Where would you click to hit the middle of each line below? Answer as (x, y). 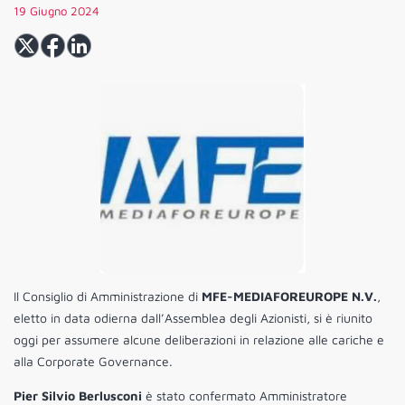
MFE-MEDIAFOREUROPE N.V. (287, 297)
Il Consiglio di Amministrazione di (106, 297)
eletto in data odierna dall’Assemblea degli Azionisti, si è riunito (193, 318)
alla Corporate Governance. (93, 362)
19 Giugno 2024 (57, 11)
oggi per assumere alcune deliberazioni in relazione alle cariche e (199, 340)
